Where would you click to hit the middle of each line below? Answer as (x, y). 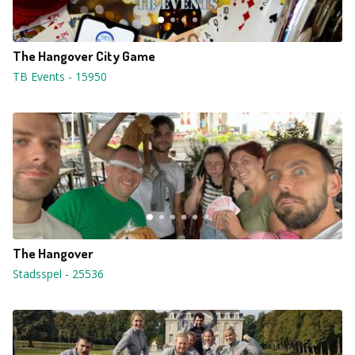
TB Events (39, 76)
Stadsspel (37, 274)
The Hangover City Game (84, 56)
